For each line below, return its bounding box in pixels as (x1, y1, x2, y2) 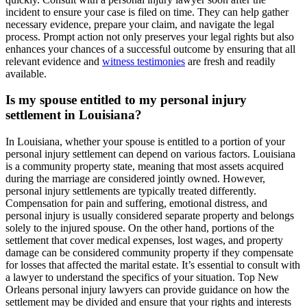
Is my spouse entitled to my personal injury (5, 93, 247, 108)
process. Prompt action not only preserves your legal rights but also (5, 30, 294, 42)
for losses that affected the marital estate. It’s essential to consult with (5, 259, 300, 271)
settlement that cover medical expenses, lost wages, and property (5, 234, 283, 247)
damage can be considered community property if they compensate (5, 247, 293, 259)
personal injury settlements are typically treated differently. (5, 185, 256, 197)
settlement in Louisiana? (5, 108, 142, 123)
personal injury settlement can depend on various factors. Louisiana (5, 148, 295, 160)
